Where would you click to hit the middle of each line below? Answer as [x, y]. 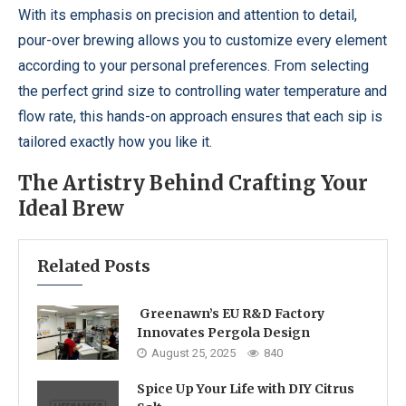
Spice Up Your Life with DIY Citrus [246, 389]
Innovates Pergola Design [223, 333]
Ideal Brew [71, 208]
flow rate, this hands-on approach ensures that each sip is [200, 116]
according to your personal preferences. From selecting [193, 66]
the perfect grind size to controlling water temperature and [203, 91]
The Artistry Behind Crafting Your [193, 183]
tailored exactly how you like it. [115, 142]
